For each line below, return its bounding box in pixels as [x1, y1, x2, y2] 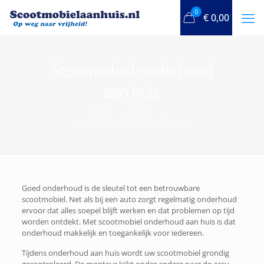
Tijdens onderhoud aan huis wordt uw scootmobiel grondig [21, 247, 229, 258]
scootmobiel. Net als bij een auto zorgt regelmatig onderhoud [21, 194, 237, 204]
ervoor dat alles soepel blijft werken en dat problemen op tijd [21, 205, 235, 216]
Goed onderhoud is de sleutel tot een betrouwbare [21, 183, 200, 193]
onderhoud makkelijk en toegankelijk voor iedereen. [21, 227, 204, 238]
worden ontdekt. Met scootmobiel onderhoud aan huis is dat [21, 216, 236, 227]
